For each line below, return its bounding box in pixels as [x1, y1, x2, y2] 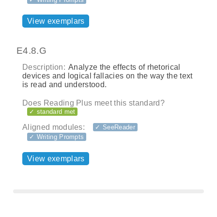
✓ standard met [29, 108, 76, 115]
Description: [22, 62, 65, 71]
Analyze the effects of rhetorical [66, 62, 181, 71]
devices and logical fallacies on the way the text [22, 71, 193, 80]
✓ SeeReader [95, 124, 135, 131]
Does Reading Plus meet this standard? [22, 98, 165, 107]
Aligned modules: [22, 123, 85, 132]
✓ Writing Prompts [29, 133, 84, 141]
